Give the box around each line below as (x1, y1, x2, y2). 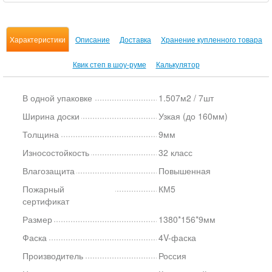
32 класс (158, 146, 193, 158)
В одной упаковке (22, 92, 92, 104)
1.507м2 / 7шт (158, 92, 214, 104)
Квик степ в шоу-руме (72, 59, 146, 69)
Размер (22, 213, 52, 225)
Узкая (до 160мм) (158, 110, 228, 122)
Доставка (120, 34, 151, 44)
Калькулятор (155, 59, 200, 69)
